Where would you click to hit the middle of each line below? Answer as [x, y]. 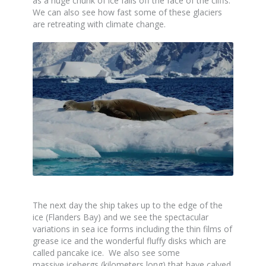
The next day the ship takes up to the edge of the [128, 205]
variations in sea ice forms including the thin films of [132, 229]
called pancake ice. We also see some [106, 253]
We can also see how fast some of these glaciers [127, 12]
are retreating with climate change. [99, 24]
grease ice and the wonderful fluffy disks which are [129, 241]
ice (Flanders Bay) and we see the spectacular [121, 217]
